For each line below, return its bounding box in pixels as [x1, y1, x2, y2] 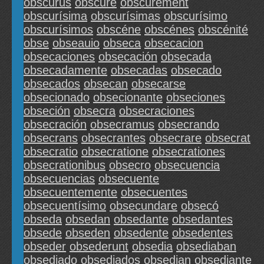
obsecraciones [119, 104, 194, 118]
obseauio [52, 37, 100, 50]
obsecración [24, 118, 87, 131]
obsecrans [24, 131, 78, 145]
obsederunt [70, 240, 128, 253]
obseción [24, 104, 70, 118]
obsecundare [110, 199, 177, 213]
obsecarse [131, 77, 186, 91]
